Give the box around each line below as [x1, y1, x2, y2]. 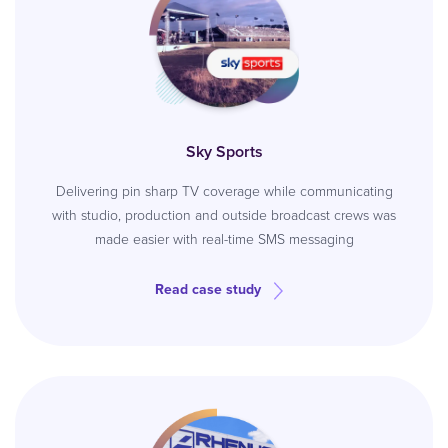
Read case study [155, 279, 261, 300]
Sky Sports [185, 140, 263, 163]
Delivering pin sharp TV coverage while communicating [55, 181, 393, 202]
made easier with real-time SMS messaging [94, 229, 354, 250]
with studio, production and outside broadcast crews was [52, 205, 396, 226]
